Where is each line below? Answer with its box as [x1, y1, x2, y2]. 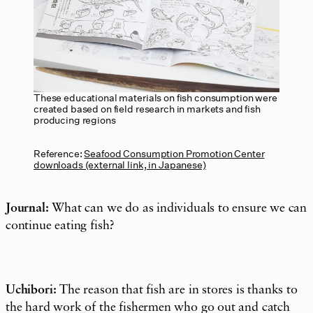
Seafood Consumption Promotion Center [84, 147, 265, 161]
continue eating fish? [6, 219, 115, 233]
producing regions [34, 113, 116, 127]
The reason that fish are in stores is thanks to [56, 284, 298, 297]
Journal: [6, 202, 49, 216]
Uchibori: [6, 284, 57, 298]
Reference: [34, 147, 85, 161]
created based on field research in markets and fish [34, 102, 261, 116]
